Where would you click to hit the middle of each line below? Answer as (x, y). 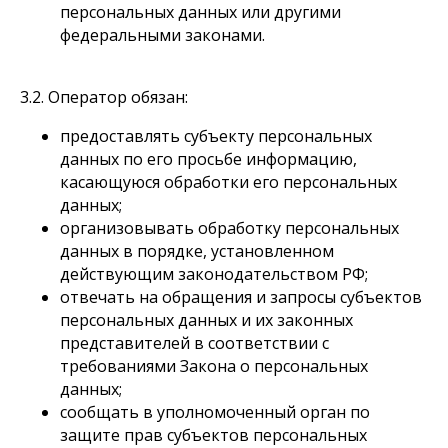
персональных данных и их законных (206, 320)
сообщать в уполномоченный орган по (215, 412)
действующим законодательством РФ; (214, 274)
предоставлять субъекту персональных (216, 136)
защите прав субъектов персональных (213, 435)
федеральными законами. (162, 35)
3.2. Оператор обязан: (104, 97)
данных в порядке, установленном (197, 251)
